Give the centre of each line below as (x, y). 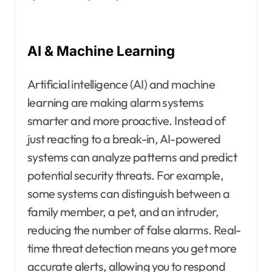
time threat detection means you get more (132, 248)
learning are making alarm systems (116, 102)
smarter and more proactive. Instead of (127, 120)
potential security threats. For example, (125, 175)
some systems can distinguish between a (129, 193)
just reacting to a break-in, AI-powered (124, 138)
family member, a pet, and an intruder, (123, 211)
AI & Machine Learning (101, 50)
